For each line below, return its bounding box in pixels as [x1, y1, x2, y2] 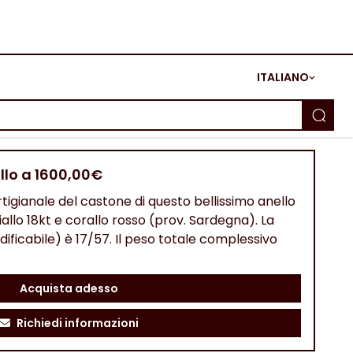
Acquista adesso [19, 281, 118, 296]
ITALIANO [257, 69, 309, 85]
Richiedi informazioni [16, 315, 139, 331]
